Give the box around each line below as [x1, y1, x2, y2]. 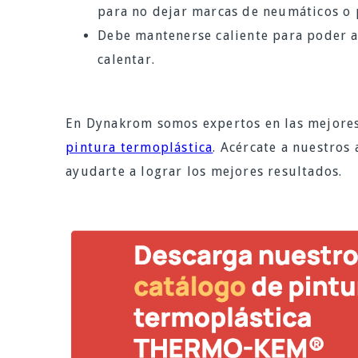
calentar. [97, 52, 156, 68]
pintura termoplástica [66, 140, 213, 156]
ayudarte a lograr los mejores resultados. [66, 164, 343, 180]
